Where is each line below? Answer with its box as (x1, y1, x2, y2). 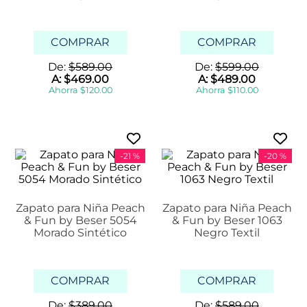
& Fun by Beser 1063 (171, 214, 282, 228)
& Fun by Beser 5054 (23, 214, 137, 228)
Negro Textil (194, 226, 260, 240)
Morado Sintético (34, 226, 127, 240)
